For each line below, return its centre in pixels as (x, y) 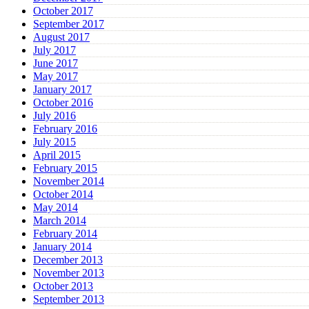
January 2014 (62, 247)
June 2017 (56, 63)
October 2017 (63, 11)
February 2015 (65, 168)
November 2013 (69, 273)
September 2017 (69, 24)
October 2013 (63, 286)
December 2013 (68, 260)
